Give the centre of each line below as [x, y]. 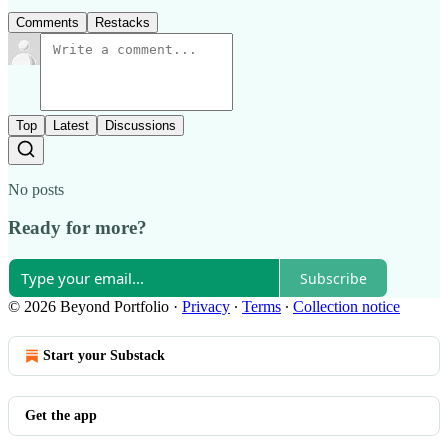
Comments [47, 22]
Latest [71, 125]
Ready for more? [77, 228]
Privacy [206, 307]
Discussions [140, 125]
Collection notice [346, 307]
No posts [36, 189]
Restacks [122, 22]
